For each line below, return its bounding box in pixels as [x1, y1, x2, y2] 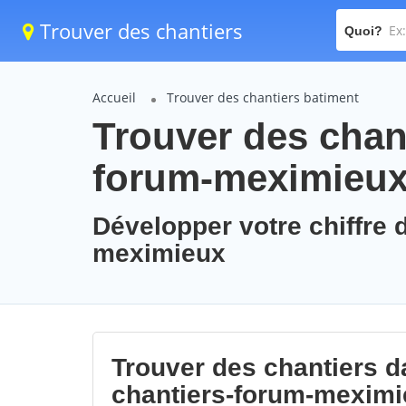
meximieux [92, 239, 226, 267]
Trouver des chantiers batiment [167, 89, 359, 106]
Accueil [92, 89, 136, 106]
